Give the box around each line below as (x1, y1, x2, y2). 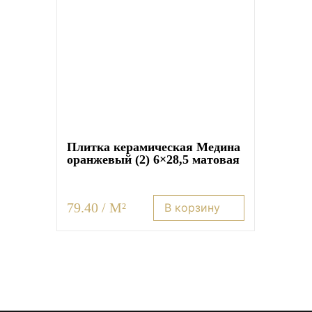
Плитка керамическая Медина (67, 139, 241, 154)
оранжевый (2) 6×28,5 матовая (67, 152, 240, 166)
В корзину (164, 200, 221, 214)
